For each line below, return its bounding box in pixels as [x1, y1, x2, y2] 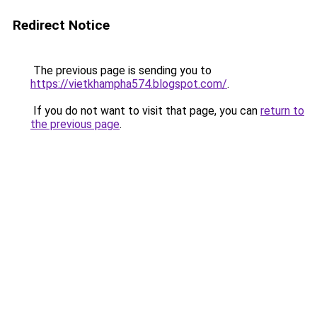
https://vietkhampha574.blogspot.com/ [30, 77, 227, 91]
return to [260, 104, 304, 117]
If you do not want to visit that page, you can [30, 104, 260, 117]
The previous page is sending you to [30, 64, 212, 77]
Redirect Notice [13, 17, 110, 33]
